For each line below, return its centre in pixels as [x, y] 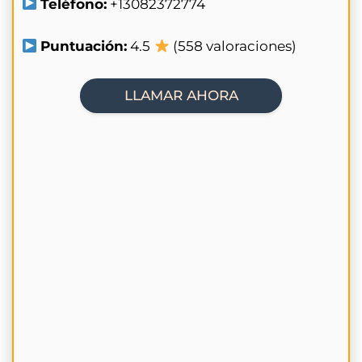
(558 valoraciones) [233, 46]
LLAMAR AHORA [181, 95]
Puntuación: [84, 46]
